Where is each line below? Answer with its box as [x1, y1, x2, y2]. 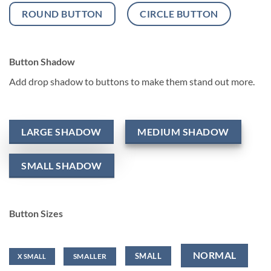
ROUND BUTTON [22, 7, 103, 19]
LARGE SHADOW [21, 125, 102, 137]
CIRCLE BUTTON [140, 7, 218, 19]
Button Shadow [9, 55, 75, 67]
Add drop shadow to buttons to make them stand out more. [9, 75, 255, 87]
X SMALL [18, 252, 47, 261]
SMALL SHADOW [21, 159, 102, 171]
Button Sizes [9, 207, 63, 219]
